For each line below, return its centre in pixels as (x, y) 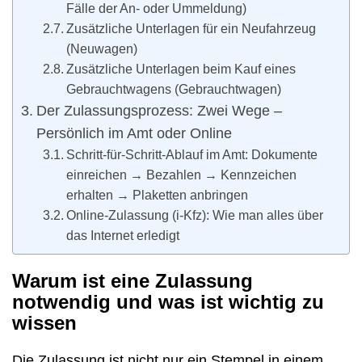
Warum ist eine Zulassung (133, 281)
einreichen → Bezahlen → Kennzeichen (182, 175)
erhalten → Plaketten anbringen (158, 195)
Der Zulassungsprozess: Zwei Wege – (159, 111)
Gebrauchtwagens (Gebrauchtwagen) (174, 89)
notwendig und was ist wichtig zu (168, 302)
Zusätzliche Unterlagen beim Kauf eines (181, 69)
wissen (44, 323)
